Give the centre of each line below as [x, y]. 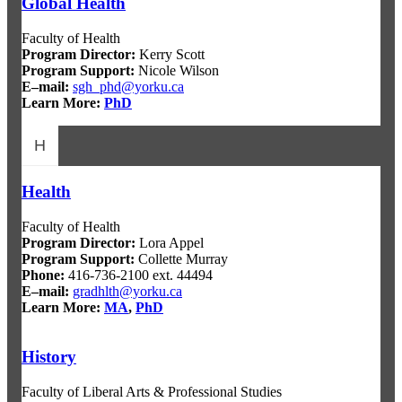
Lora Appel [170, 243]
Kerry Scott [170, 54]
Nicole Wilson [177, 70]
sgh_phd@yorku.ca [128, 86]
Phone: [43, 275]
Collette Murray [181, 259]
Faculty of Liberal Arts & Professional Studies [152, 391]
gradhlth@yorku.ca [127, 292]
